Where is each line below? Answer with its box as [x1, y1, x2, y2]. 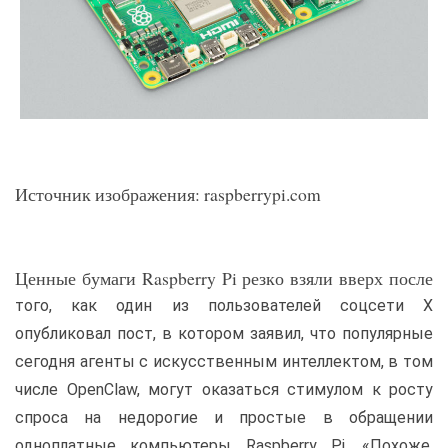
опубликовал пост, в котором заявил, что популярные [15, 324, 433, 344]
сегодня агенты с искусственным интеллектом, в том [15, 352, 433, 372]
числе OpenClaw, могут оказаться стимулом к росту [15, 380, 433, 400]
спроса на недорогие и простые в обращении [15, 408, 433, 428]
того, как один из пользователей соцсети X [15, 296, 433, 316]
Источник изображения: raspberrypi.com [15, 182, 321, 207]
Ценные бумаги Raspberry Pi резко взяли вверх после [15, 266, 433, 291]
